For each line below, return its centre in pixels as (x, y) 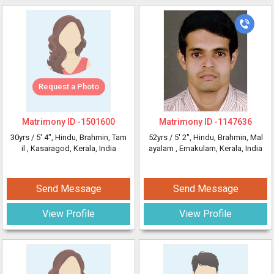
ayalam (162, 148)
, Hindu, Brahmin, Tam (89, 137)
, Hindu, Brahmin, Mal (226, 137)
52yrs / (161, 137)
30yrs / (23, 137)
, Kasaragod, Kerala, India (71, 148)
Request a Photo (68, 87)
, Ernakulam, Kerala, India (219, 148)
